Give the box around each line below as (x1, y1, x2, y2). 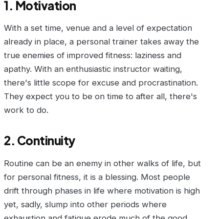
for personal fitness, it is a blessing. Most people (4, 172, 190, 182)
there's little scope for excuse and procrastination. (4, 78, 198, 88)
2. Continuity (4, 132, 75, 148)
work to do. (4, 105, 48, 115)
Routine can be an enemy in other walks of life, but (4, 158, 201, 168)
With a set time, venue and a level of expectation (4, 23, 192, 33)
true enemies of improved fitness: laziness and (4, 50, 181, 61)
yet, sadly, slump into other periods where (4, 199, 167, 209)
